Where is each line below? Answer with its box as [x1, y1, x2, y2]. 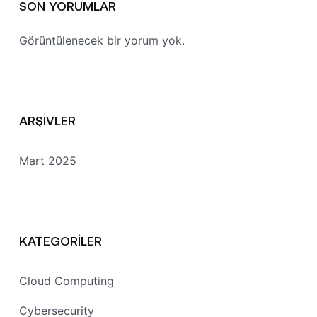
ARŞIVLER [19, 113, 76, 129]
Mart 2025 [19, 154, 76, 168]
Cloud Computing [19, 274, 114, 289]
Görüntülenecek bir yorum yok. [19, 33, 185, 48]
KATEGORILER [19, 233, 102, 249]
